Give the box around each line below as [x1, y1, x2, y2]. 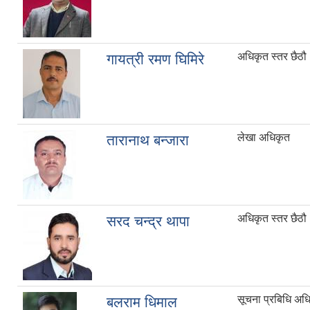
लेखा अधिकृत [237, 131, 290, 144]
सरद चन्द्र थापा [107, 213, 190, 230]
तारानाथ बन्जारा [107, 132, 189, 149]
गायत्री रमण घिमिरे [107, 51, 204, 68]
